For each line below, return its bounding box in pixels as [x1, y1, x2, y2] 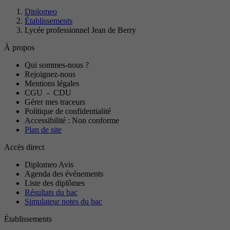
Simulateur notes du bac [25, 197, 102, 206]
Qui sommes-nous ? [25, 60, 89, 69]
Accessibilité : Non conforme [25, 116, 119, 125]
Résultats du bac [25, 187, 78, 197]
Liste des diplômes [25, 178, 85, 187]
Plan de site [25, 125, 62, 134]
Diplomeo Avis [25, 160, 73, 169]
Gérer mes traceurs [25, 97, 85, 106]
